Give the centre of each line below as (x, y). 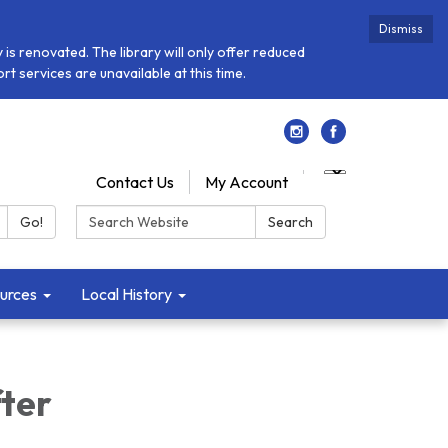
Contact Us (135, 182)
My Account (246, 182)
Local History (126, 294)
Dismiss (401, 28)
